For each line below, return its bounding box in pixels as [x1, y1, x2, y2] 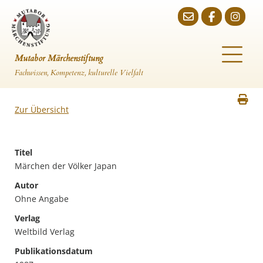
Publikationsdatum [15, 245, 93, 257]
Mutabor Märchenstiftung [15, 52, 103, 64]
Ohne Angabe [15, 193, 69, 204]
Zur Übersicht [15, 104, 69, 115]
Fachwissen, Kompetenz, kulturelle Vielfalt [15, 68, 143, 78]
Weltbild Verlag [15, 226, 75, 237]
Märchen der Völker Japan [15, 160, 117, 171]
